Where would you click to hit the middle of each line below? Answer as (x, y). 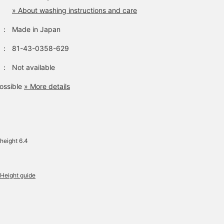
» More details (47, 86)
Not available (33, 67)
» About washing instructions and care (74, 10)
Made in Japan (36, 29)
